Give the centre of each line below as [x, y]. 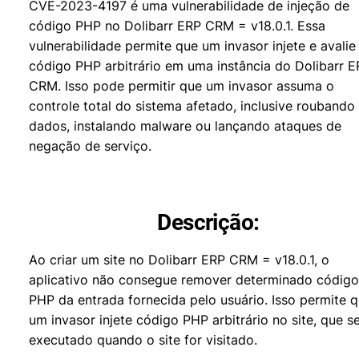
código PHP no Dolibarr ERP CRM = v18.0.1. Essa [177, 26]
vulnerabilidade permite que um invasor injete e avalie [192, 46]
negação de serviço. [90, 146]
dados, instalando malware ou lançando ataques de [185, 126]
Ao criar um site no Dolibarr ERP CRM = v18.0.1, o [179, 260]
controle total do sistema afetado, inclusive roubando [192, 106]
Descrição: [208, 222]
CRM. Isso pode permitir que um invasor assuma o [182, 86]
